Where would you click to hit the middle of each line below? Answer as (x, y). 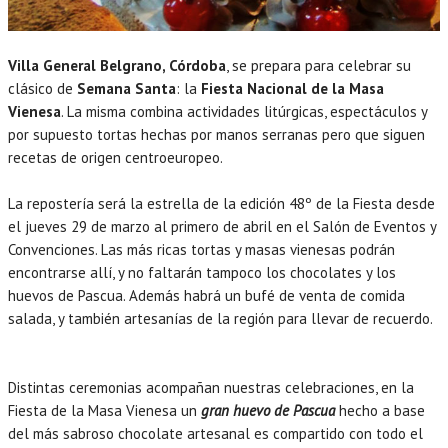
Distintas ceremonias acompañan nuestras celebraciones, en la (211, 388)
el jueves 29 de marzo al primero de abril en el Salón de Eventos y (222, 227)
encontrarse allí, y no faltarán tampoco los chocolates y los (202, 273)
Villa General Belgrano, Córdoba (117, 66)
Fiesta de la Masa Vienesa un (104, 411)
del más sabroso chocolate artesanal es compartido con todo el (215, 434)
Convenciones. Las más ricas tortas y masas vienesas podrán (201, 250)
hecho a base (382, 411)
